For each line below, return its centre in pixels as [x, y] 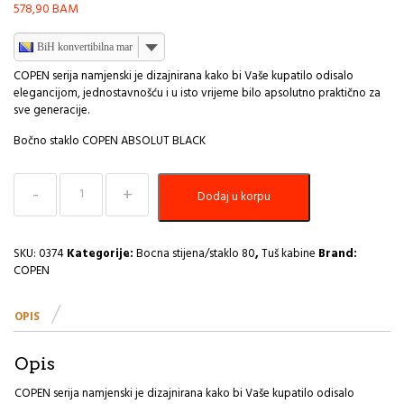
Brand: [338, 253]
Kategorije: [101, 253]
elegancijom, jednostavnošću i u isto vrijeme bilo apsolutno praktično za [197, 93]
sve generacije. [51, 110]
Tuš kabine [289, 253]
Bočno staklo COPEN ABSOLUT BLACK [110, 141]
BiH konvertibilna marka [90, 46]
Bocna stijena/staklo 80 [196, 253]
